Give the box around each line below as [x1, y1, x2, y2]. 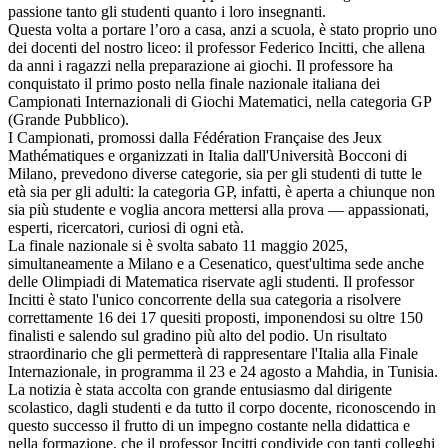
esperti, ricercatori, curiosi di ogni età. [8, 219, 244, 237]
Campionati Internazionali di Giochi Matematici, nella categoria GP [8, 93, 431, 111]
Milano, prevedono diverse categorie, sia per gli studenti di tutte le [8, 165, 422, 183]
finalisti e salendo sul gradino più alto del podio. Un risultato [8, 327, 387, 345]
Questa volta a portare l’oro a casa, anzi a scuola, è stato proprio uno [8, 21, 437, 39]
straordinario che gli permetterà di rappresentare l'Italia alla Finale [8, 345, 418, 363]
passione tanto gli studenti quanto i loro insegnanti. [8, 3, 326, 21]
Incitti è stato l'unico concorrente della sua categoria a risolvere [8, 291, 401, 309]
